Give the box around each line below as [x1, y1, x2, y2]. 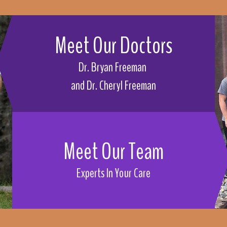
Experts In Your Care [77, 165, 150, 182]
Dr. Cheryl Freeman [87, 77, 156, 94]
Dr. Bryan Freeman [79, 59, 146, 76]
